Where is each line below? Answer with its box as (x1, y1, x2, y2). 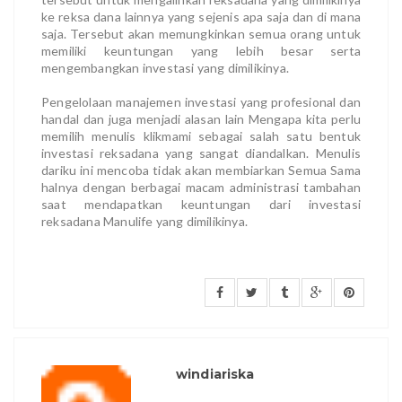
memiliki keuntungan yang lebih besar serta (41, 42, 361, 58)
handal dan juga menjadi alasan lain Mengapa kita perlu (41, 110, 361, 127)
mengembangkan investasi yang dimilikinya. (41, 59, 293, 75)
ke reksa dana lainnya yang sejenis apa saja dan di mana (41, 8, 361, 24)
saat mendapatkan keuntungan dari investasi (41, 196, 361, 212)
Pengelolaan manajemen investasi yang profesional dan (41, 93, 361, 109)
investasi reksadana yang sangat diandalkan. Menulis (41, 144, 361, 161)
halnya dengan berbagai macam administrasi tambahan (41, 179, 361, 195)
